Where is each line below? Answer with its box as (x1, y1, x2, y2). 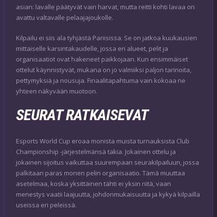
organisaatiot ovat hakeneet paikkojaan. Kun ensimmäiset (16, 54, 188, 63)
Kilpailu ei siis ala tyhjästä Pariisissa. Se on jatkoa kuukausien (16, 33, 197, 42)
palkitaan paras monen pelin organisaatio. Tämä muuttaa (16, 169, 185, 178)
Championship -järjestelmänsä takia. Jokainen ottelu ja (16, 147, 176, 156)
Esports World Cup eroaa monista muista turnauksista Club (16, 137, 189, 146)
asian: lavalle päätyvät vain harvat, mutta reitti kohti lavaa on (16, 2, 195, 12)
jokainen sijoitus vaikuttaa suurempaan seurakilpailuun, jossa (16, 158, 199, 167)
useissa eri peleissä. (16, 201, 77, 210)
